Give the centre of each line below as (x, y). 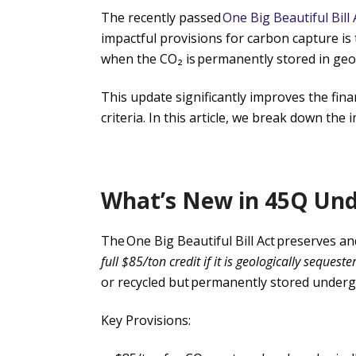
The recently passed (162, 17)
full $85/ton (135, 261)
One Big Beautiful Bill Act (201, 240)
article (207, 118)
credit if (190, 261)
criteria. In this (145, 118)
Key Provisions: (146, 320)
